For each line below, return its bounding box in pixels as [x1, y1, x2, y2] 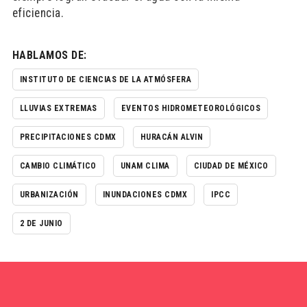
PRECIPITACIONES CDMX [19, 132, 116, 142]
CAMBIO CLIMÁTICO [19, 161, 97, 171]
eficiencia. [12, 6, 64, 20]
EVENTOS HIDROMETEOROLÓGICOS [121, 103, 261, 113]
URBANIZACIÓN [19, 190, 79, 199]
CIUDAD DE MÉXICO [193, 161, 269, 171]
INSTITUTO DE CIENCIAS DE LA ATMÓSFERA [19, 75, 192, 84]
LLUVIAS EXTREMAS [19, 103, 97, 113]
